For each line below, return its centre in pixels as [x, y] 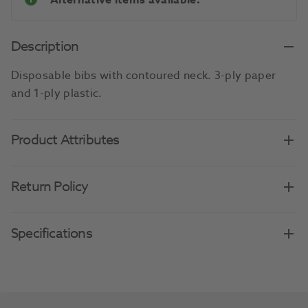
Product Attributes [65, 140]
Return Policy [50, 187]
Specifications [52, 234]
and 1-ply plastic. [57, 94]
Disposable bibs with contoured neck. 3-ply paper [144, 76]
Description [45, 47]
